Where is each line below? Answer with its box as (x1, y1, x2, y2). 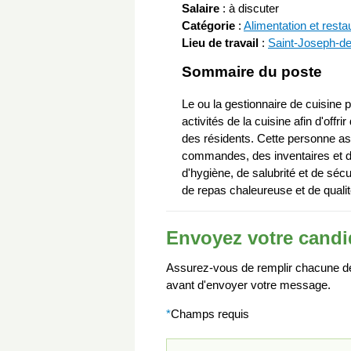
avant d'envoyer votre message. (166, 278, 331, 292)
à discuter (229, 2, 279, 16)
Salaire (182, 2, 219, 16)
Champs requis (171, 307, 249, 321)
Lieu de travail (182, 36, 259, 50)
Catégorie (182, 19, 235, 33)
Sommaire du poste (182, 63, 322, 81)
